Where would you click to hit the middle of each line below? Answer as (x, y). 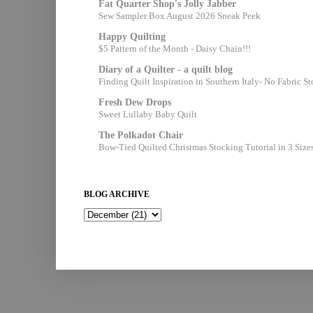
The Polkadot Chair (141, 135)
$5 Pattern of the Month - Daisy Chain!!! (175, 48)
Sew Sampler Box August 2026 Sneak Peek (180, 15)
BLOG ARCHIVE (117, 195)
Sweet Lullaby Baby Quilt (148, 114)
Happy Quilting (132, 36)
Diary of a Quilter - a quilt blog (166, 69)
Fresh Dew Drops (135, 102)
